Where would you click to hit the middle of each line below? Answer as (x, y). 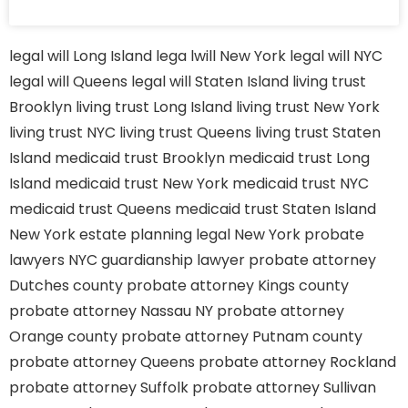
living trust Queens (185, 133)
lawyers (37, 260)
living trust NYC (62, 133)
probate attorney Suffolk (99, 388)
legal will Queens (68, 82)
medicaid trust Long (299, 158)
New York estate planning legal (120, 235)
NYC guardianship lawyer (157, 260)
